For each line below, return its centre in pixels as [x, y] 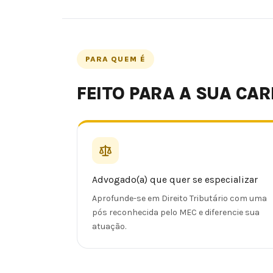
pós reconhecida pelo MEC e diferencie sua [176, 213]
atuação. [109, 227]
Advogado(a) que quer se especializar [175, 180]
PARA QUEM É [116, 59]
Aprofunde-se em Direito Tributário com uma [179, 199]
